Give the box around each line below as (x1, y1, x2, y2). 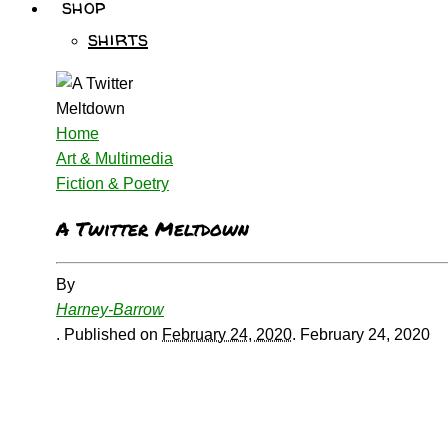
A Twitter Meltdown (56, 215, 249, 243)
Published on (64, 326, 162, 344)
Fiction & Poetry (56, 174, 169, 192)
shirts (88, 24, 148, 52)
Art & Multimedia (56, 149, 173, 167)
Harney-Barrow (56, 301, 164, 319)
